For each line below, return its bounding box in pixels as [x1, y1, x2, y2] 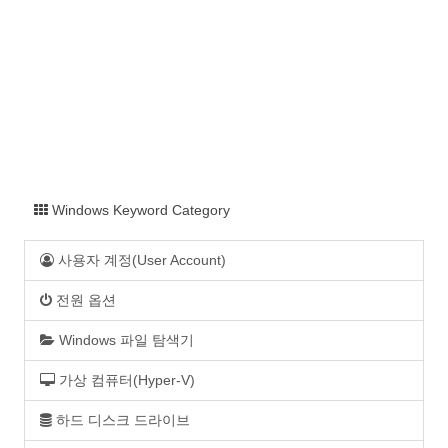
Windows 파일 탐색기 [55, 333, 194, 349]
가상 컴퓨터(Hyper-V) [55, 373, 195, 389]
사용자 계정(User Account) [54, 253, 226, 269]
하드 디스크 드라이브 [52, 413, 190, 429]
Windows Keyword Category [48, 202, 230, 219]
